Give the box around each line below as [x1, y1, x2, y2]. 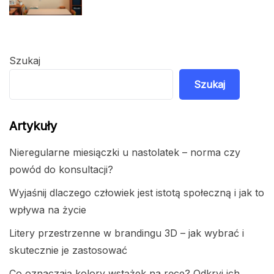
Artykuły [9, 119, 57, 134]
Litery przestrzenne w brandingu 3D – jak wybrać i [9, 227, 244, 240]
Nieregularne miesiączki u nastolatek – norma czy [9, 146, 240, 159]
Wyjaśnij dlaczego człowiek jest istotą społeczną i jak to [9, 187, 264, 199]
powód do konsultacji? [9, 163, 113, 176]
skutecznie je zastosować [9, 244, 127, 257]
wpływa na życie [9, 204, 86, 217]
